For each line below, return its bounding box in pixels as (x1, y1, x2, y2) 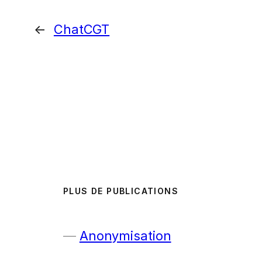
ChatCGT (53, 22, 110, 37)
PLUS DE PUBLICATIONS (63, 185, 178, 196)
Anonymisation (79, 228, 171, 244)
